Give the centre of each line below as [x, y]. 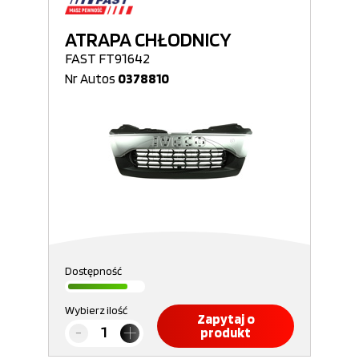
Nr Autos [91, 79]
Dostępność [93, 271]
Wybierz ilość [96, 310]
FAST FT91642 [107, 58]
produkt [226, 333]
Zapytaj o [226, 319]
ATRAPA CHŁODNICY [148, 39]
